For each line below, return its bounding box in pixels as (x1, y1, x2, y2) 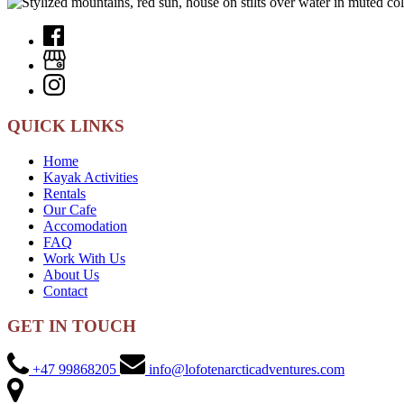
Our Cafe (43, 201, 96, 217)
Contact (43, 282, 87, 298)
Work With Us (43, 250, 125, 266)
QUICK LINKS (7, 116, 124, 136)
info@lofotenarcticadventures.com (149, 362, 344, 378)
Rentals (43, 185, 86, 201)
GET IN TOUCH (7, 316, 136, 335)
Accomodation (43, 217, 127, 234)
